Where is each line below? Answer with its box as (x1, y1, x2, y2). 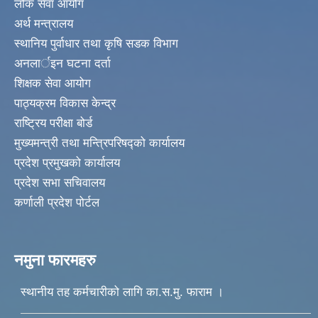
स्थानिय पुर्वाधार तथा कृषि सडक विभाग (14, 37, 178, 51)
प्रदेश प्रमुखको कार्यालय (14, 156, 120, 170)
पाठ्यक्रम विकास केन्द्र (14, 97, 116, 111)
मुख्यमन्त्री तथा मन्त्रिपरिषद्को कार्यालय (14, 136, 185, 150)
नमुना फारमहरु (14, 251, 96, 270)
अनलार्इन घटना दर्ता (14, 57, 111, 71)
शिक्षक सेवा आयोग (14, 77, 91, 91)
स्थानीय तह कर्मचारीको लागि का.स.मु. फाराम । (20, 285, 224, 300)
